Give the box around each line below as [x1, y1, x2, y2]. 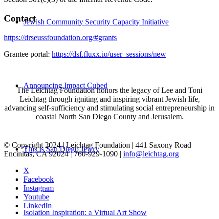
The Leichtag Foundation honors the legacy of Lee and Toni [17, 86, 202, 94]
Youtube [23, 192, 49, 201]
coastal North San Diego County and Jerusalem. [35, 112, 184, 121]
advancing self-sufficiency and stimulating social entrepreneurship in [4, 103, 215, 112]
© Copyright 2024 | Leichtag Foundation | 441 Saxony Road [4, 140, 191, 149]
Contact [4, 13, 36, 24]
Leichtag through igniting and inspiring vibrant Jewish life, [19, 94, 200, 103]
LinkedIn [23, 201, 52, 210]
